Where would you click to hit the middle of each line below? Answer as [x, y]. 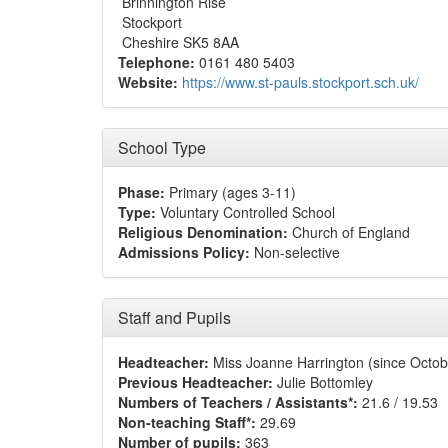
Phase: [141, 192]
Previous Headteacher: [195, 382]
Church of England [349, 232]
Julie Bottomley [323, 382]
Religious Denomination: [203, 232]
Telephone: [156, 62]
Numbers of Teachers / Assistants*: [238, 402]
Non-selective [295, 252]
